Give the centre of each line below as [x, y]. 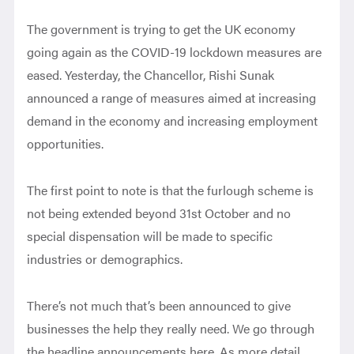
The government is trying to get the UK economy [162, 29]
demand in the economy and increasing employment [173, 121]
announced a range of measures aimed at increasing [172, 98]
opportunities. [67, 143]
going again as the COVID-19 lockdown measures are [175, 52]
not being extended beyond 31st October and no [159, 213]
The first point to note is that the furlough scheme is [171, 190]
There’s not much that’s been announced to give [159, 305]
